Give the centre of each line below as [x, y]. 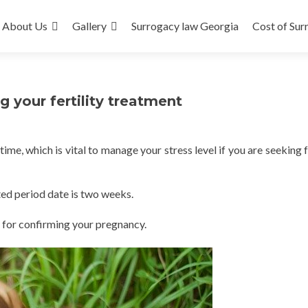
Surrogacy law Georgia [185, 26]
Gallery [89, 26]
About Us [25, 26]
